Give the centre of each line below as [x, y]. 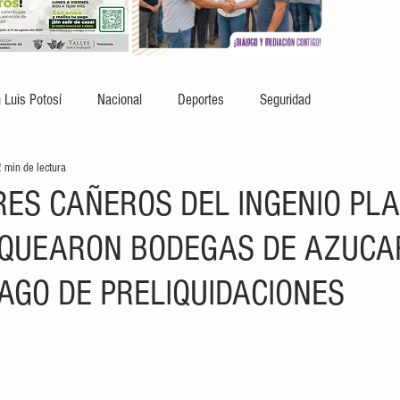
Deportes [201, 99]
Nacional [120, 99]
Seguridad [285, 99]
